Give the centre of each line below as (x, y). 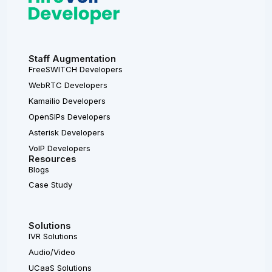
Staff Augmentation (72, 59)
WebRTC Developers (68, 85)
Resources (52, 159)
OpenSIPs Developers (70, 116)
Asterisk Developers (66, 132)
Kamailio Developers (67, 100)
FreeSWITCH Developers (76, 69)
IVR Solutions (53, 236)
